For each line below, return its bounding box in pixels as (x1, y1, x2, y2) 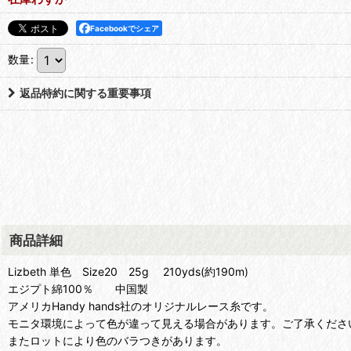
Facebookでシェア (90, 24, 159, 34)
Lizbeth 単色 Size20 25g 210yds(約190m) (8, 265, 248, 279)
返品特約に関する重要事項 (20, 86, 151, 100)
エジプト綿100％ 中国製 (8, 282, 148, 296)
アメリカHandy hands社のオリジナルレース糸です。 (8, 299, 273, 313)
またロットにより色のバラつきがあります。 (8, 334, 227, 348)
